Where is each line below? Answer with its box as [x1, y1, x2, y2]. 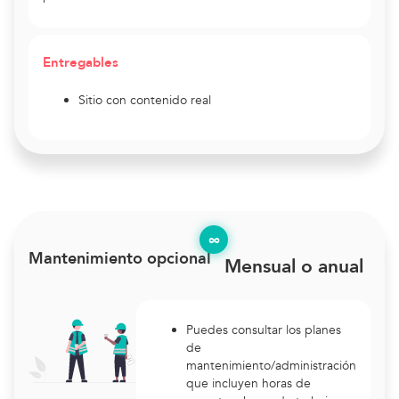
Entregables [43, 53, 118, 71]
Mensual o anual [224, 254, 363, 280]
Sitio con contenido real [78, 92, 211, 109]
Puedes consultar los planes [186, 322, 341, 338]
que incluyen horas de [186, 375, 311, 392]
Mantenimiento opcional [28, 248, 211, 270]
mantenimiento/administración [186, 357, 356, 374]
